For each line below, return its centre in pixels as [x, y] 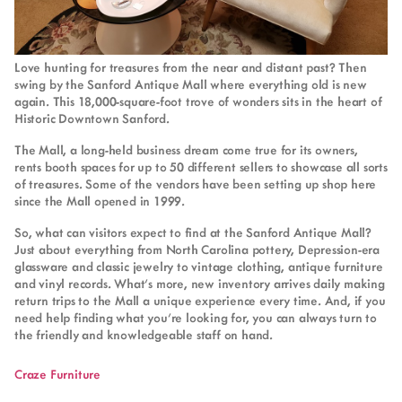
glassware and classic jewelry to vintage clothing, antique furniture [199, 267]
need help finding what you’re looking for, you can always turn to [196, 318]
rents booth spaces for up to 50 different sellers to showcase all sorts [201, 167]
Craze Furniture [57, 374]
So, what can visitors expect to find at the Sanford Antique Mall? [193, 232]
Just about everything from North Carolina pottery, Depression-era [197, 249]
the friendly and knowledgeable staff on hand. [144, 335]
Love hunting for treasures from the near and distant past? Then [191, 67]
